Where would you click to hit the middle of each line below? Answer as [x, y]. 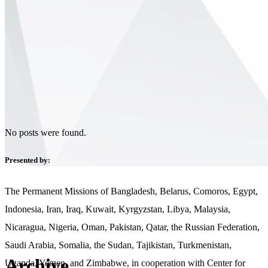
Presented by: [28, 160]
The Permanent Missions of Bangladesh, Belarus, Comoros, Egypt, [131, 191]
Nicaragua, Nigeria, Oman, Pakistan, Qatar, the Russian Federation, [132, 227]
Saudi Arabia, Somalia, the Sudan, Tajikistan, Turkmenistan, [118, 245]
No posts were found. [45, 133]
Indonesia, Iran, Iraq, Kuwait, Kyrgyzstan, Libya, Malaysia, [118, 209]
